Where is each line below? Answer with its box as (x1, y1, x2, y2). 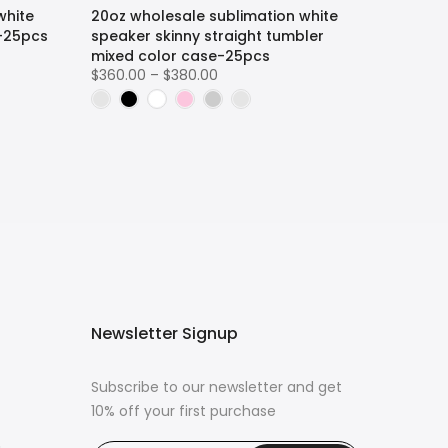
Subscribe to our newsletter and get (91, 377, 342, 397)
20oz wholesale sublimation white (91, 6, 338, 26)
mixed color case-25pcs (91, 46, 270, 66)
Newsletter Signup (91, 322, 238, 345)
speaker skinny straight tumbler (91, 26, 324, 46)
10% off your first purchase (91, 401, 276, 421)
